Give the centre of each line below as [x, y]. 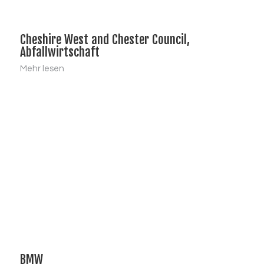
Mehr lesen [42, 68]
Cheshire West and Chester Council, [105, 40]
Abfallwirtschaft [60, 52]
